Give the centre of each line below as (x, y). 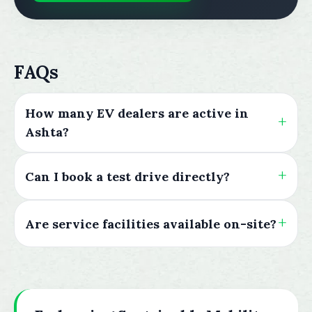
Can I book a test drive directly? (127, 176)
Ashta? (47, 132)
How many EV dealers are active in (137, 113)
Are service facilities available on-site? (151, 224)
